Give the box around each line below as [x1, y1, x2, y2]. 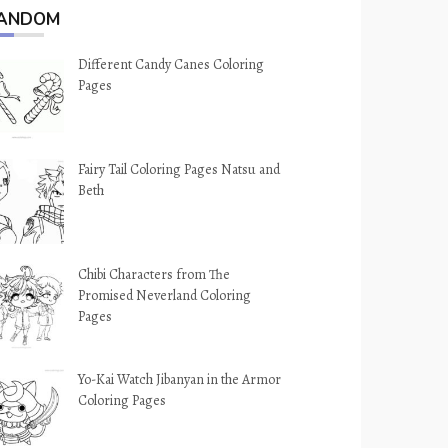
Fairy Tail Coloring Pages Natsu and [78, 160, 281, 179]
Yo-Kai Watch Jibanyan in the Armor [78, 370, 282, 389]
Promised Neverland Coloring [78, 286, 252, 305]
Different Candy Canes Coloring [78, 55, 265, 74]
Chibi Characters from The [78, 265, 231, 284]
